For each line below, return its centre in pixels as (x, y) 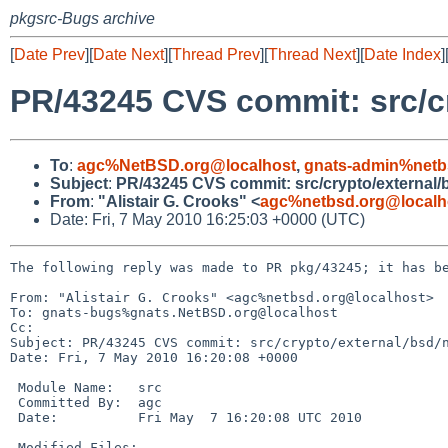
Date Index (402, 54)
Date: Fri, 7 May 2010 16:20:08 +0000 (154, 357)
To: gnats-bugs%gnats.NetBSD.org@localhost (174, 312)
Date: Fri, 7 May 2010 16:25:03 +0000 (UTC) (207, 219)
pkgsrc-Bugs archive (82, 18)
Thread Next (312, 54)
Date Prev (49, 54)
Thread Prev (216, 54)
